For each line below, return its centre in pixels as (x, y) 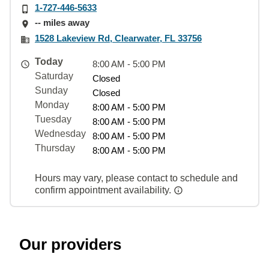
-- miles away (62, 23)
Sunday (51, 90)
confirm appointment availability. (104, 190)
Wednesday (60, 133)
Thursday (55, 148)
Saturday (54, 76)
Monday (52, 104)
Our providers (70, 244)
